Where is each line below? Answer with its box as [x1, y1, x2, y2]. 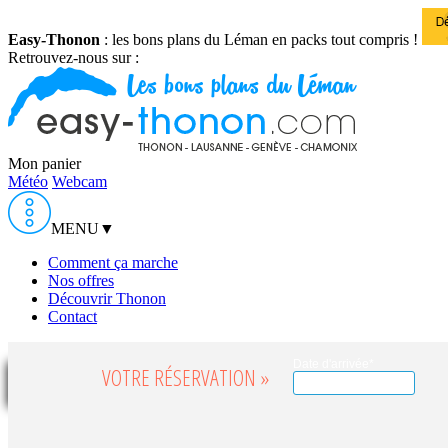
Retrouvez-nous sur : [8, 49, 139, 66]
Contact [48, 308, 97, 325]
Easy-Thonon [8, 31, 100, 48]
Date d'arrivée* [293, 357, 375, 371]
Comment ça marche [48, 254, 178, 271]
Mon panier [8, 155, 81, 172]
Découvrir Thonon [48, 290, 166, 307]
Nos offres [48, 272, 114, 289]
